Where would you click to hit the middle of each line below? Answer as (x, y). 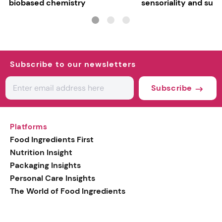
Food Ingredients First (52, 139)
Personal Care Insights (53, 178)
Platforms (29, 127)
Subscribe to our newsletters (73, 64)
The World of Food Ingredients (68, 191)
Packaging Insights (45, 165)
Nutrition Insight (41, 152)
